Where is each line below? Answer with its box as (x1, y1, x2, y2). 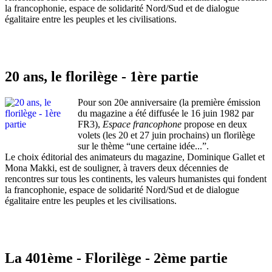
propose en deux (182, 119, 247, 130)
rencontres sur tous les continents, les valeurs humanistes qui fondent (5, 174, 267, 185)
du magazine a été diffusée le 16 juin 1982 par (78, 108, 254, 119)
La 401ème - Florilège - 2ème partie (5, 250, 228, 267)
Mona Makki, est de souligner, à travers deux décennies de (5, 163, 228, 174)
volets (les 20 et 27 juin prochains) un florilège (78, 130, 255, 141)
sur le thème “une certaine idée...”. (78, 141, 209, 152)
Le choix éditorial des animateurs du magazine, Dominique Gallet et (5, 152, 265, 163)
